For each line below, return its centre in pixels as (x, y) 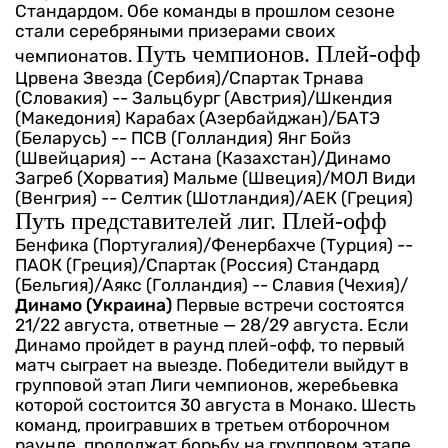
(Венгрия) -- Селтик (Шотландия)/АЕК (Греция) (214, 197)
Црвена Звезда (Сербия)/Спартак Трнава (189, 77)
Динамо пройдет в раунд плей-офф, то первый (210, 344)
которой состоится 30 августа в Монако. (188, 404)
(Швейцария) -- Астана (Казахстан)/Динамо (203, 157)
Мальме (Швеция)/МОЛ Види (294, 177)
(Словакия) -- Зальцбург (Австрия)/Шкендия (203, 97)
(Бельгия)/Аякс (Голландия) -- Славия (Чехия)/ (211, 284)
